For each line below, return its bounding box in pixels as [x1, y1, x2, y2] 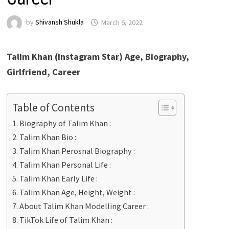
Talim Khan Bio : [19, 132, 77, 143]
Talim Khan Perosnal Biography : [19, 146, 135, 156]
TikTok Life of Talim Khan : [19, 215, 113, 225]
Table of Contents [12, 101, 95, 115]
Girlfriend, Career [6, 66, 80, 78]
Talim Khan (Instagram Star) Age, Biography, [6, 51, 189, 63]
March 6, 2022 [101, 17, 143, 27]
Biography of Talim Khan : [19, 118, 111, 129]
